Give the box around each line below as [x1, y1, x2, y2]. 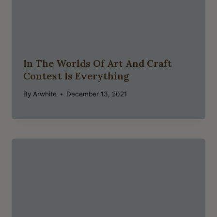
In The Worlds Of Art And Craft [23, 57, 172, 70]
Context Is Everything [23, 70, 129, 82]
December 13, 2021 [66, 90, 127, 98]
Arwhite [33, 90, 57, 98]
